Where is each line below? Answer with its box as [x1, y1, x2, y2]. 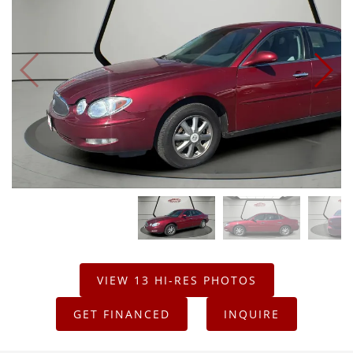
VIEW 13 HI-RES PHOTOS [96, 273, 257, 288]
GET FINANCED [73, 307, 170, 322]
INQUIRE [224, 307, 280, 322]
